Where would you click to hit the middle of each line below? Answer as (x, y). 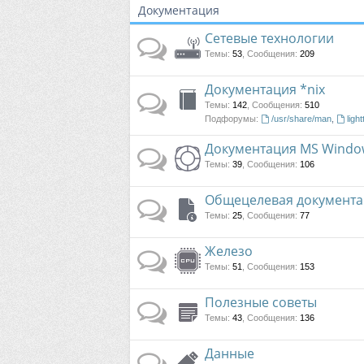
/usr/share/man (301, 119)
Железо (229, 251)
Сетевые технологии (269, 38)
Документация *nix (265, 89)
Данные (230, 353)
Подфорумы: (232, 119)
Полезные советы (261, 302)
